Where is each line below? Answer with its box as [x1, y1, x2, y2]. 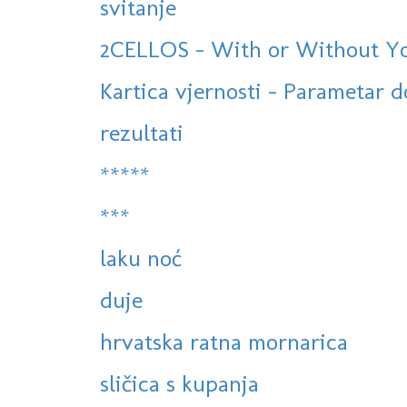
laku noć [100, 243, 182, 273]
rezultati [100, 118, 184, 148]
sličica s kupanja [100, 369, 259, 399]
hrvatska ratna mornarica [100, 327, 348, 357]
